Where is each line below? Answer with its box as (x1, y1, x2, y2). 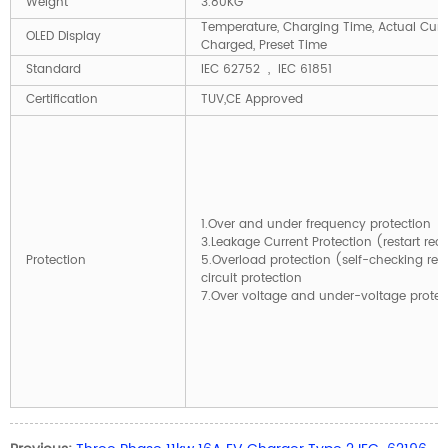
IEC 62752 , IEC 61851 (201, 60, 332, 79)
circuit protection (201, 269, 302, 288)
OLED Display (26, 27, 101, 46)
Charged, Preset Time (201, 36, 327, 55)
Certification (26, 90, 98, 109)
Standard (26, 60, 81, 79)
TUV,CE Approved (201, 90, 303, 109)
